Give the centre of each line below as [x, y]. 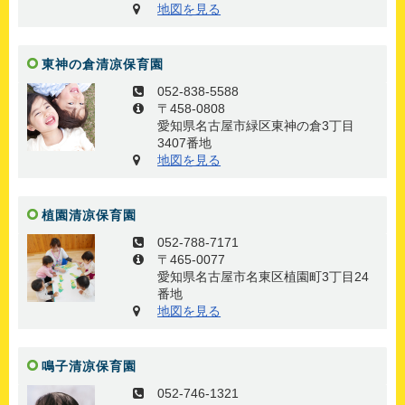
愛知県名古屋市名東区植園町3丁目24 [264, 277]
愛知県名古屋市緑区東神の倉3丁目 [256, 126]
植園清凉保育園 [89, 216]
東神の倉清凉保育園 [103, 65]
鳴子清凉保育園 [89, 367]
